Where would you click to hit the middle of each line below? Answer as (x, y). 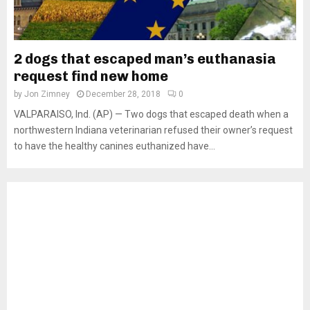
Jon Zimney (47, 94)
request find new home (91, 76)
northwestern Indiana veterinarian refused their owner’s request (153, 130)
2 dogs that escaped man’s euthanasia (145, 59)
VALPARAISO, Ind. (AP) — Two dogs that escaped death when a (151, 114)
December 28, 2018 (123, 94)
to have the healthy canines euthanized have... (115, 146)
